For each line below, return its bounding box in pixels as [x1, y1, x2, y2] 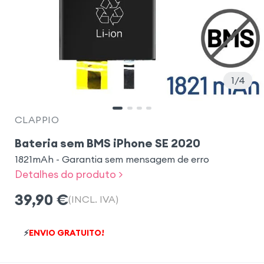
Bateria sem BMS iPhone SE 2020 [14, 135, 200, 150]
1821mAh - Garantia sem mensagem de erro [14, 153, 209, 165]
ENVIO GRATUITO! [28, 227, 104, 238]
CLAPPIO [14, 113, 60, 126]
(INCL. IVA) [68, 193, 118, 206]
